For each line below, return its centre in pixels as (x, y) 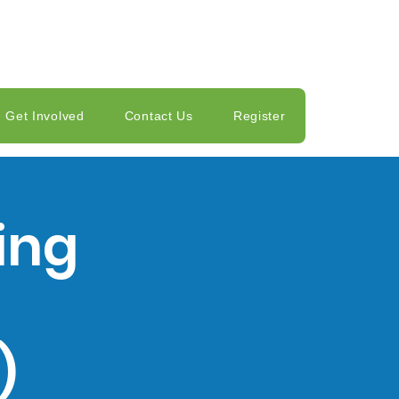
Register (259, 116)
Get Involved (45, 116)
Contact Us (159, 116)
